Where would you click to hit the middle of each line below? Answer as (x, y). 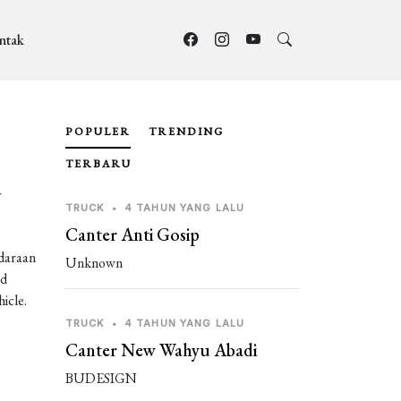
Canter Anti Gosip (132, 235)
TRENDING (186, 132)
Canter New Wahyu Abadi (161, 350)
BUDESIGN (101, 378)
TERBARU (98, 164)
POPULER (98, 132)
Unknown (94, 263)
